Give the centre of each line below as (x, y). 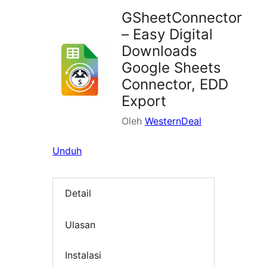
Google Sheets (171, 68)
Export (144, 101)
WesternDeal (173, 121)
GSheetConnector (182, 18)
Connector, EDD (175, 85)
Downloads (159, 51)
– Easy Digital (167, 35)
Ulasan (80, 224)
